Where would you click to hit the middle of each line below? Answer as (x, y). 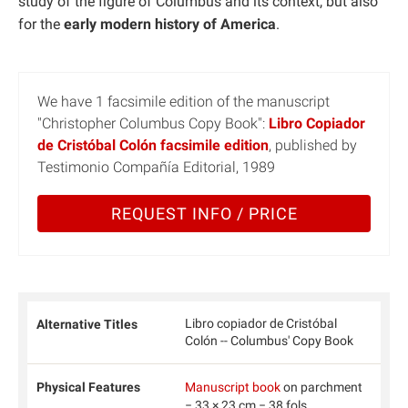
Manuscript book (232, 387)
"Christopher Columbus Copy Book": (153, 123)
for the (41, 24)
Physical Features (88, 387)
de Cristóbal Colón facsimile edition (153, 145)
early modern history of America (170, 24)
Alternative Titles (87, 324)
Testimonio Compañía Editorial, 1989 (156, 167)
